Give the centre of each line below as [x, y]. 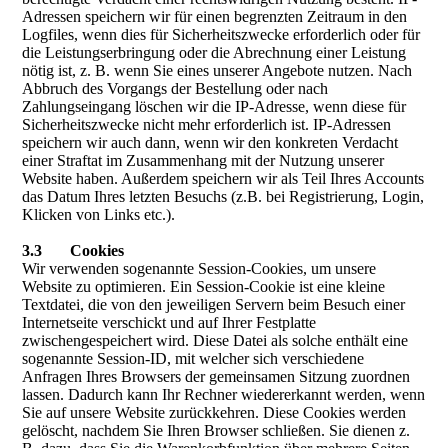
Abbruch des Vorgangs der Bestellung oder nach [175, 88]
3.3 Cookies [73, 250]
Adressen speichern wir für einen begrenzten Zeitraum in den [215, 16]
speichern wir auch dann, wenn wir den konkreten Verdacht [210, 142]
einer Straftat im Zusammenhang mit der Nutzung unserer [203, 160]
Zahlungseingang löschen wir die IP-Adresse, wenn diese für [214, 106]
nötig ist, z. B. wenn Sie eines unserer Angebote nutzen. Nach [217, 70]
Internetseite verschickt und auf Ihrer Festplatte [169, 322]
